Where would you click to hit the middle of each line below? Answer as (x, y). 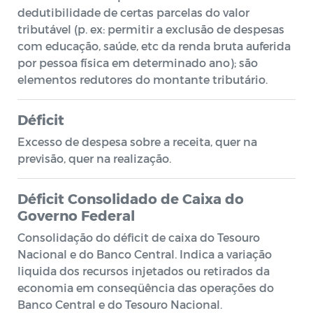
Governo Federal (76, 215)
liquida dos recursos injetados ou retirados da (144, 271)
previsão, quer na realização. (94, 158)
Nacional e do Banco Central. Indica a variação (145, 254)
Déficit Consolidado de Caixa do (131, 198)
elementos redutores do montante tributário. (143, 79)
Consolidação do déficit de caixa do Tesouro (139, 237)
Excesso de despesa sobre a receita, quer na (137, 141)
